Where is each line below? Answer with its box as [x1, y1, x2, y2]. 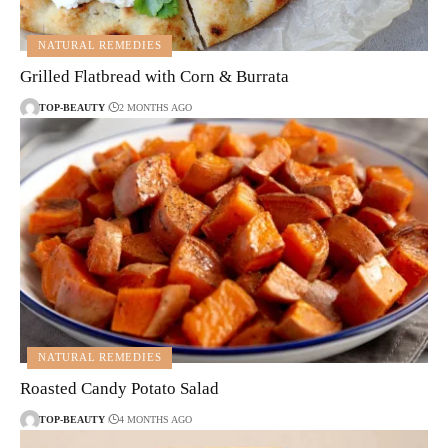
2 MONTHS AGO [118, 102, 192, 114]
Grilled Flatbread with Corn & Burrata [20, 66, 289, 86]
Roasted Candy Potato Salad [20, 378, 219, 398]
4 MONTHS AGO [118, 414, 192, 426]
